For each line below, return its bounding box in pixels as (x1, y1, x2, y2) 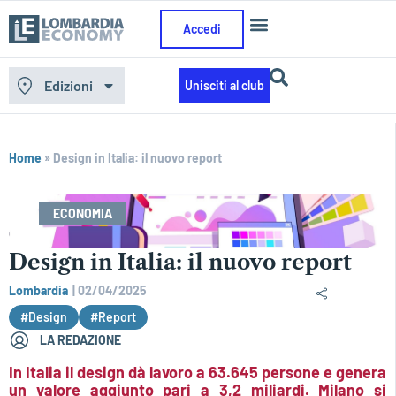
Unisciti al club (184, 78, 264, 93)
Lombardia (9, 282, 68, 298)
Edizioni (44, 77, 93, 94)
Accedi (183, 21, 222, 36)
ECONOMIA (53, 206, 112, 221)
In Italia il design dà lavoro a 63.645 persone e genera (9, 362, 386, 382)
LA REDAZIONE (40, 331, 121, 347)
